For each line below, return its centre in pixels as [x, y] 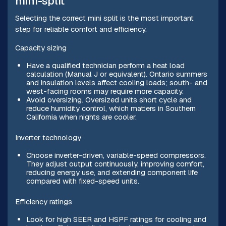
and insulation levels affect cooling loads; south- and [117, 82]
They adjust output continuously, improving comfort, [115, 163]
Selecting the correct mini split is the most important [104, 18]
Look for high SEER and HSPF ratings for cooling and [116, 219]
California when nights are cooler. [81, 117]
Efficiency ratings [43, 201]
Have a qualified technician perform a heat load [105, 65]
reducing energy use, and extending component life [112, 172]
